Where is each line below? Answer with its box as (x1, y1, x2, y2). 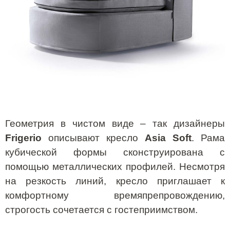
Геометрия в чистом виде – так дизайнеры (5, 118, 225, 129)
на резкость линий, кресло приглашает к (5, 175, 225, 186)
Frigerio (5, 132, 42, 143)
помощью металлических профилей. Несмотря (5, 161, 225, 172)
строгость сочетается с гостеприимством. (5, 204, 198, 215)
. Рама (191, 132, 225, 143)
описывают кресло (42, 132, 145, 143)
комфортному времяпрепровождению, (5, 189, 225, 201)
